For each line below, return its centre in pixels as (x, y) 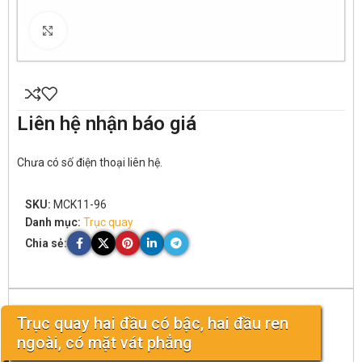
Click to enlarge (104, 30)
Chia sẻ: (46, 243)
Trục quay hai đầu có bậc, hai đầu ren (153, 323)
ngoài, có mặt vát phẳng (105, 343)
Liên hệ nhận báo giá (107, 124)
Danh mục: (53, 222)
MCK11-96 (80, 204)
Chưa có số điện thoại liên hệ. (90, 162)
